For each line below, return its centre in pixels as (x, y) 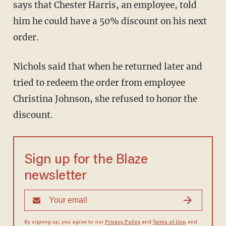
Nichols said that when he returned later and (16, 67)
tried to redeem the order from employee (99, 83)
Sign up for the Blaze (86, 160)
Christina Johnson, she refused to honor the (105, 99)
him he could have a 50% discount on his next (110, 21)
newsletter (55, 177)
